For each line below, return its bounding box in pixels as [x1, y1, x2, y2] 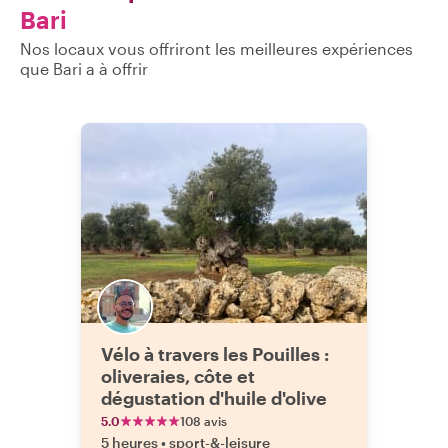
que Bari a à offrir [20, 59, 148, 78]
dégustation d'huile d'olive [101, 387, 327, 409]
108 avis [180, 414, 227, 428]
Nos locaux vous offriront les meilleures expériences [20, 39, 413, 58]
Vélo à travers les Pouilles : [101, 343, 329, 365]
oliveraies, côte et [101, 365, 255, 387]
